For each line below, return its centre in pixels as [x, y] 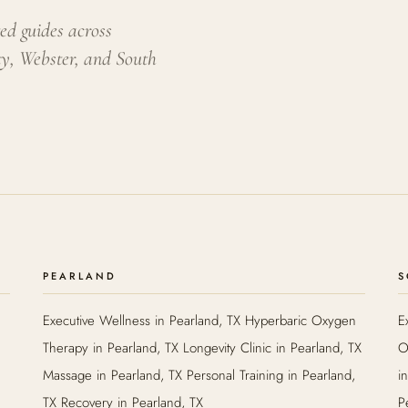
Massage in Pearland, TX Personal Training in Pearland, [199, 375]
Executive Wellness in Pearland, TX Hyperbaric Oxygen [199, 321]
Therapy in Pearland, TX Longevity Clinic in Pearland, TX [202, 348]
